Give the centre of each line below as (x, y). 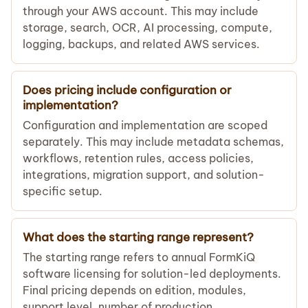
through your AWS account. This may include (141, 11)
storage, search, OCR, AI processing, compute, (147, 27)
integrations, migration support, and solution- (144, 174)
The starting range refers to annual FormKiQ (139, 257)
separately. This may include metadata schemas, (153, 141)
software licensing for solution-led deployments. (152, 273)
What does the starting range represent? (138, 237)
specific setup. (63, 191)
